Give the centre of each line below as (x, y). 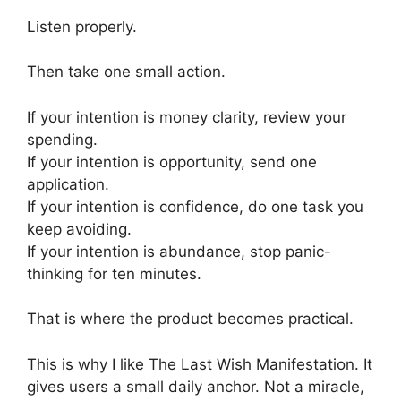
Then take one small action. (126, 72)
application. (68, 184)
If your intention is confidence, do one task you (195, 206)
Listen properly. (82, 26)
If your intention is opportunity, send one (172, 162)
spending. (62, 139)
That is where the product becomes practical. (190, 319)
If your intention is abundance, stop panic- (179, 251)
